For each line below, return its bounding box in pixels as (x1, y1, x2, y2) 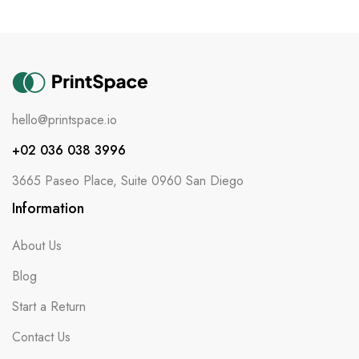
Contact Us (12, 327, 71, 346)
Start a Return (12, 296, 86, 316)
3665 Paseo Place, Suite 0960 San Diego (12, 171, 244, 190)
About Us (12, 236, 62, 255)
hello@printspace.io (12, 110, 117, 129)
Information (12, 197, 84, 219)
